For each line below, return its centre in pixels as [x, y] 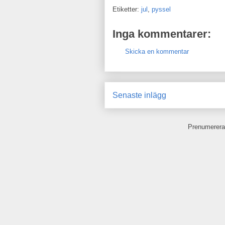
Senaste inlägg [139, 95]
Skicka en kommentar [157, 51]
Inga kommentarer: [162, 34]
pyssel [161, 9]
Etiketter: [127, 9]
